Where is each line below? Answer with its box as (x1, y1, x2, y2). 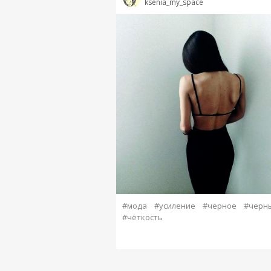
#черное (202, 200, 237, 211)
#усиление (154, 200, 195, 211)
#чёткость (122, 211, 163, 223)
